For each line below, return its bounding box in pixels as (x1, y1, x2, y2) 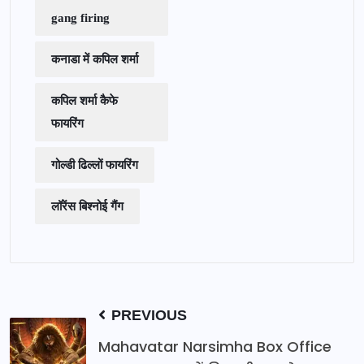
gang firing (51, 11, 110, 25)
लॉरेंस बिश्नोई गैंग (51, 200, 123, 214)
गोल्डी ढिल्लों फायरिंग (51, 158, 138, 172)
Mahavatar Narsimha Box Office (98, 336, 331, 357)
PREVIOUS (107, 307, 187, 324)
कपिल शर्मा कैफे (51, 94, 118, 108)
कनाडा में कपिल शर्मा (51, 53, 138, 67)
